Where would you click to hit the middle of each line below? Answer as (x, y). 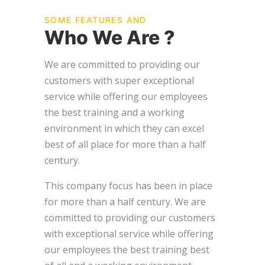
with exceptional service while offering (129, 233)
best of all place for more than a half (125, 144)
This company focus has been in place (128, 185)
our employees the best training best (127, 249)
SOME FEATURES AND (96, 20)
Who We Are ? (110, 37)
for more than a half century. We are (125, 201)
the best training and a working (114, 112)
